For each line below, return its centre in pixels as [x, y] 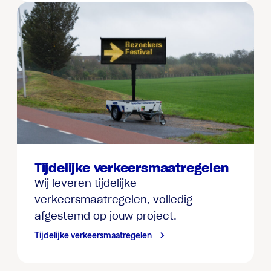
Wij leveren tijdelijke [85, 183]
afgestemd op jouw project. [105, 216]
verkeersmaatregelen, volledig [113, 199]
